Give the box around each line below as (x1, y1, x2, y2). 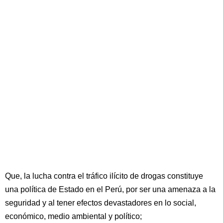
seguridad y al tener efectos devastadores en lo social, (5, 199, 196, 207)
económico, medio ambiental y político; (5, 212, 142, 221)
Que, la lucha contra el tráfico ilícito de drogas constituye (5, 172, 203, 180)
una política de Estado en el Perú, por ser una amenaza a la (5, 185, 216, 194)
